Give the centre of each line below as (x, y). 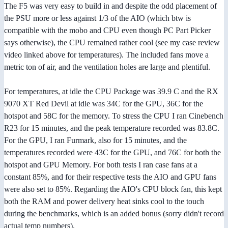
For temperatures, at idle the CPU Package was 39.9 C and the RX (111, 92)
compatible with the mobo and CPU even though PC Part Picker (107, 31)
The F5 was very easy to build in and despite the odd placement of (110, 6)
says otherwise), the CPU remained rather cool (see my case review (112, 43)
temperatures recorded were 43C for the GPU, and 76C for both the (112, 153)
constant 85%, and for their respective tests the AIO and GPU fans (110, 177)
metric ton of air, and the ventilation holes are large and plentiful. (107, 67)
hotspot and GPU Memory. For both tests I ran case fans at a (101, 165)
